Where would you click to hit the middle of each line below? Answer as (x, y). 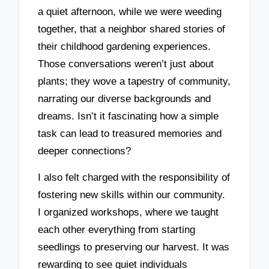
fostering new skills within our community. (132, 195)
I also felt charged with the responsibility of (134, 178)
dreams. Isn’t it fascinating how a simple (128, 116)
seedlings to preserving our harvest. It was (134, 247)
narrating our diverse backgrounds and (125, 98)
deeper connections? (85, 151)
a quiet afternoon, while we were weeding (130, 11)
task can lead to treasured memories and (130, 133)
